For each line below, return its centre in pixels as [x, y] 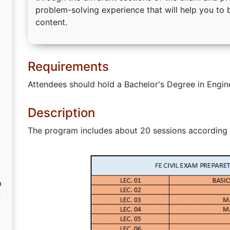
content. [51, 22]
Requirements [68, 66]
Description [61, 113]
